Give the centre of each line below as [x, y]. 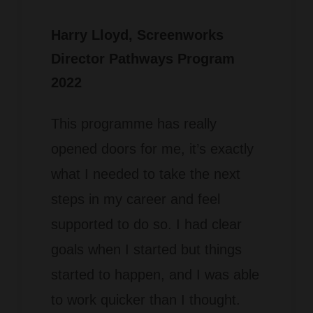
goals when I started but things [146, 249]
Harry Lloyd [89, 35]
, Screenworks [176, 35]
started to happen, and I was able [155, 274]
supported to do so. [111, 224]
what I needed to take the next [145, 174]
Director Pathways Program [143, 58]
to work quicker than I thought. [145, 299]
